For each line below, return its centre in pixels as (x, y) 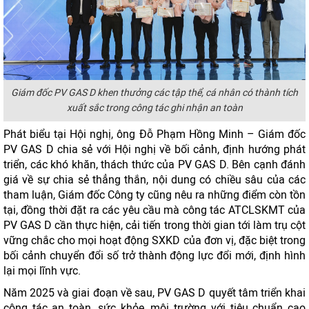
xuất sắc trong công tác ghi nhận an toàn (154, 108)
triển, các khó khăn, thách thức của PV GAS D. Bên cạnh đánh (154, 165)
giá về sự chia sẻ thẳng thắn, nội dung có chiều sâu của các (154, 180)
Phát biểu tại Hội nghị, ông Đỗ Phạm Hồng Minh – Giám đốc (154, 134)
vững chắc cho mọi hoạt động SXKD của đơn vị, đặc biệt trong (154, 240)
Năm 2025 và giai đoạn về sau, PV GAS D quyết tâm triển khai (154, 293)
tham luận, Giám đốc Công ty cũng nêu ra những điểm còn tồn (154, 195)
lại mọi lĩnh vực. (42, 271)
